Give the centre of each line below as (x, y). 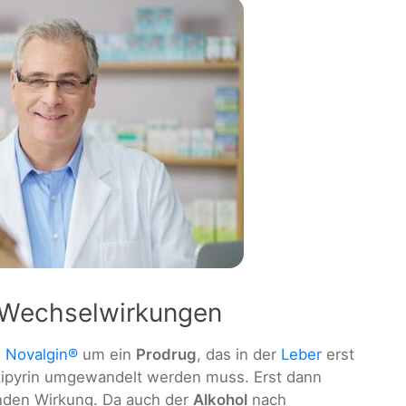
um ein (107, 354)
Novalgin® (42, 354)
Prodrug (166, 354)
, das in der (239, 354)
